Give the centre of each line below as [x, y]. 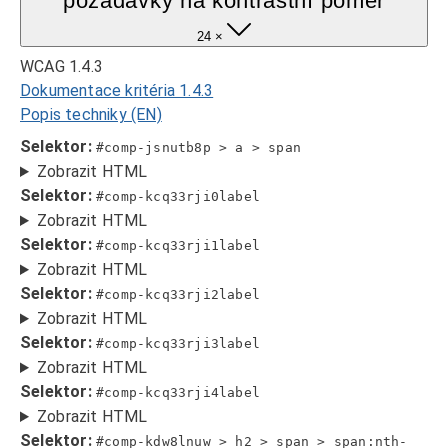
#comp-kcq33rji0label [178, 196]
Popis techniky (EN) [91, 114]
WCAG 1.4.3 [61, 66]
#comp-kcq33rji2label [178, 294]
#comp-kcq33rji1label [178, 245]
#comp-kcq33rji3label [178, 343]
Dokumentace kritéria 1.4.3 [117, 90]
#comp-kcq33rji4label [178, 392]
